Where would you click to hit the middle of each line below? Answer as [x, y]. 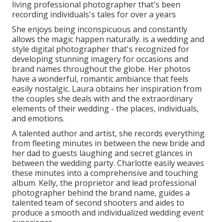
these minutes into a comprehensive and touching [105, 173]
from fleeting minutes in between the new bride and [108, 143]
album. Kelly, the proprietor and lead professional [104, 183]
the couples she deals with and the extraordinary [102, 98]
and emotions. [38, 118]
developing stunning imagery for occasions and [100, 59]
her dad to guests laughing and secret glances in [102, 153]
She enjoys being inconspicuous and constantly [100, 29]
